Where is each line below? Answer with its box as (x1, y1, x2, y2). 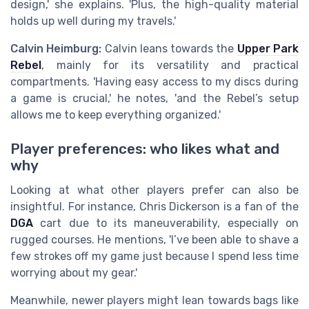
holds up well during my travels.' (10, 14, 176, 28)
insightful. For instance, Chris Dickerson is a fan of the (10, 199, 299, 213)
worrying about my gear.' (10, 266, 137, 279)
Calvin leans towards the (101, 42, 237, 56)
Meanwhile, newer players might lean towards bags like (10, 293, 299, 307)
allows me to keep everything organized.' (10, 108, 221, 122)
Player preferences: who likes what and (10, 140, 279, 157)
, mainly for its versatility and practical (41, 59, 299, 72)
